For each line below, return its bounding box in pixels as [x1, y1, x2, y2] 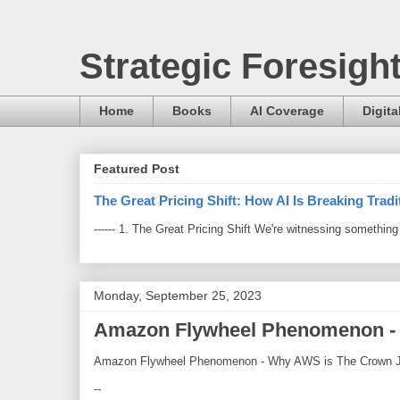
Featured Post [94, 162, 179, 177]
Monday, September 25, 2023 [94, 288, 262, 304]
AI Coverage [250, 104, 324, 119]
